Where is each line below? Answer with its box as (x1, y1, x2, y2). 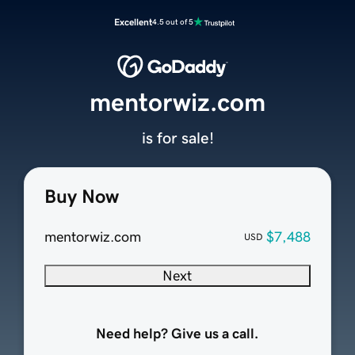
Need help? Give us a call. (96, 326, 259, 342)
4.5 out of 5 (152, 17, 193, 26)
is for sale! (141, 130, 214, 147)
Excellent (114, 17, 152, 27)
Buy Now (44, 187, 119, 207)
